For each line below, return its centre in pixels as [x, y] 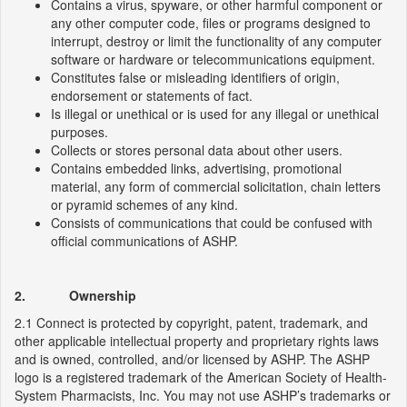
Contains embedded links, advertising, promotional [196, 168]
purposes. [79, 132]
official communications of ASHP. [144, 241]
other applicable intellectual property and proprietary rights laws [197, 341]
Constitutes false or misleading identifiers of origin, [195, 77]
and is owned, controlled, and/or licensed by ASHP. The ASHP [192, 359]
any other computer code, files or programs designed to [211, 23]
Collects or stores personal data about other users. [197, 150]
